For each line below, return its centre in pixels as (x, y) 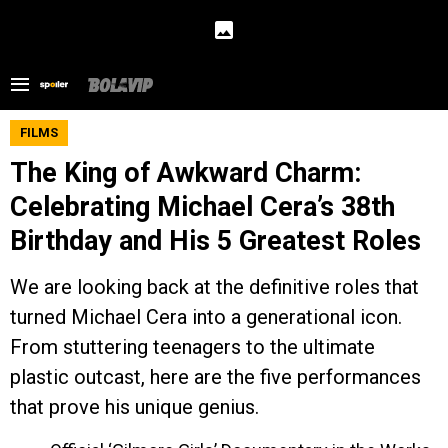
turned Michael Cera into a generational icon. (206, 317)
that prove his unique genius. (134, 407)
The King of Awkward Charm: (185, 173)
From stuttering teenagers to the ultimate (192, 347)
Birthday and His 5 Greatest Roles (215, 241)
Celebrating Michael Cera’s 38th (202, 207)
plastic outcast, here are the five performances (215, 377)
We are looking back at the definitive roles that (214, 287)
